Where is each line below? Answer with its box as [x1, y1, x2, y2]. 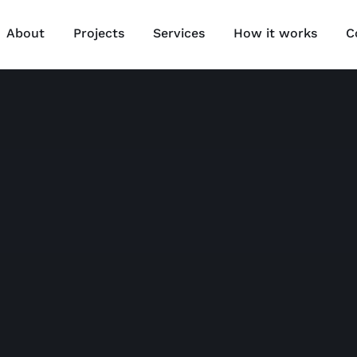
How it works [233, 25, 318, 41]
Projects [73, 25, 125, 41]
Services [153, 25, 206, 41]
